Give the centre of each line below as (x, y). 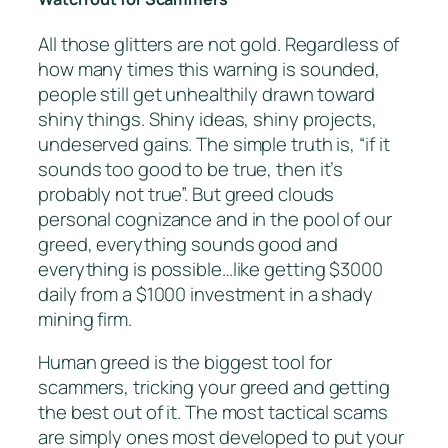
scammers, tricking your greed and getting (214, 387)
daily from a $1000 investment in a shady (205, 293)
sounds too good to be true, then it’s (191, 168)
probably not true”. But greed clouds (186, 193)
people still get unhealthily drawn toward (206, 93)
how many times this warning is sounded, (209, 68)
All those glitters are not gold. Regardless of (219, 43)
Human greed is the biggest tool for (185, 362)
